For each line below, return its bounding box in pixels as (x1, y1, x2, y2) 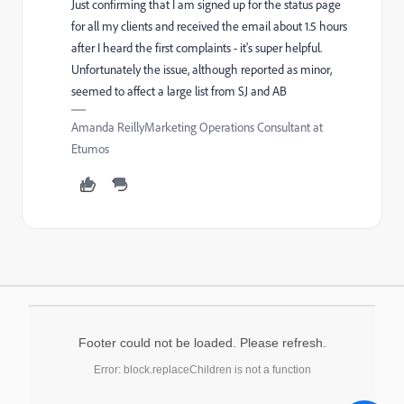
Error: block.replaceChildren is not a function (93, 363, 311, 377)
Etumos (71, 141, 109, 158)
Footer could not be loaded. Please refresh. (78, 335, 326, 351)
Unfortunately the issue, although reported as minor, (71, 61, 332, 78)
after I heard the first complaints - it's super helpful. (71, 40, 322, 57)
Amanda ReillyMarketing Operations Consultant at (71, 119, 323, 136)
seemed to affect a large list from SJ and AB (71, 83, 287, 100)
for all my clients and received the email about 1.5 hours (71, 18, 347, 35)
